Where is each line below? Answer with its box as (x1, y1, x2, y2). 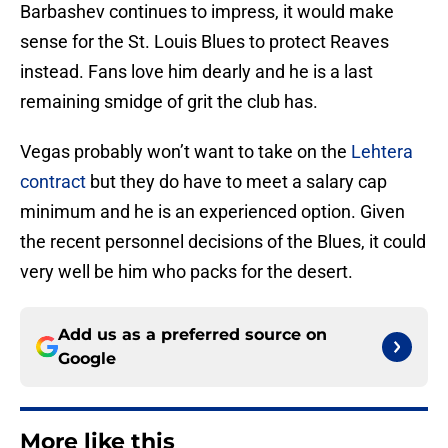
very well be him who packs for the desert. (20, 261, 353, 283)
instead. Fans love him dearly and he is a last (20, 61, 373, 83)
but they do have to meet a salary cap (86, 171, 387, 193)
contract (20, 171, 86, 193)
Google (58, 349, 116, 369)
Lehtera (351, 141, 413, 163)
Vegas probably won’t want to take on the (20, 141, 351, 163)
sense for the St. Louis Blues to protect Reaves (20, 31, 389, 53)
